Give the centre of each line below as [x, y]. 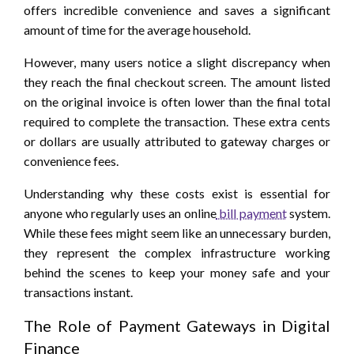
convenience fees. [71, 160]
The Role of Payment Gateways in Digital [177, 325]
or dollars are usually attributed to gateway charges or [177, 141]
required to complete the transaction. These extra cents [177, 121]
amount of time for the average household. [137, 29]
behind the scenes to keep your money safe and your [177, 272]
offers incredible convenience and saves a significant [177, 9]
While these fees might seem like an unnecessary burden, [177, 232]
